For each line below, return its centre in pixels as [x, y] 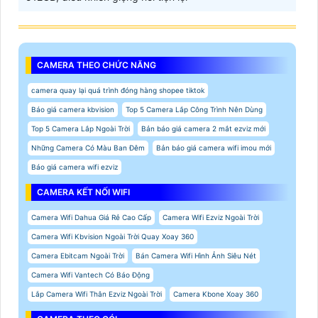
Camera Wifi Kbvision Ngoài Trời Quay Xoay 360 [113, 237]
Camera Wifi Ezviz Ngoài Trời [211, 218]
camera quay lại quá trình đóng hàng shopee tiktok [118, 91]
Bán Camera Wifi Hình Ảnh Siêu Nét [196, 256]
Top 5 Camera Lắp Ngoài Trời [81, 129]
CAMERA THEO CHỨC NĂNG [97, 65]
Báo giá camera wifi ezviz [75, 167]
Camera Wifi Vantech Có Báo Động [91, 275]
